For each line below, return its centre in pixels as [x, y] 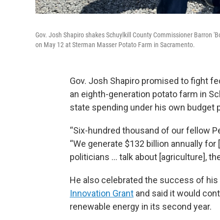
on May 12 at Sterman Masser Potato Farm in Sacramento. [115, 45]
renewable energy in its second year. [141, 206]
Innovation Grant [102, 193]
